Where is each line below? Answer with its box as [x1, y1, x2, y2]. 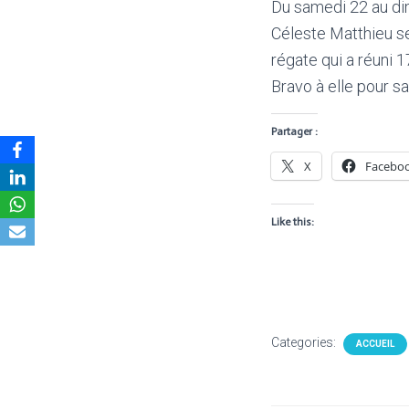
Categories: [271, 335, 339, 350]
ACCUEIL [356, 339, 394, 349]
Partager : [271, 125, 318, 138]
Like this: [271, 215, 314, 228]
